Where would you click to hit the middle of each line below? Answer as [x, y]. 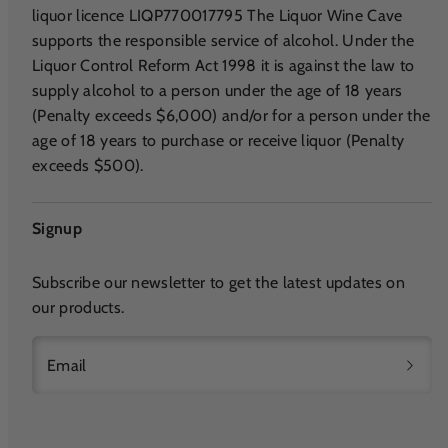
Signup [57, 229]
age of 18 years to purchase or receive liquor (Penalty [218, 141]
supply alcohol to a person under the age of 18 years [217, 91]
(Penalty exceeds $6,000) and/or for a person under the [231, 116]
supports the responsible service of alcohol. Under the [223, 41]
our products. [78, 307]
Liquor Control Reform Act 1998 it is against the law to [223, 66]
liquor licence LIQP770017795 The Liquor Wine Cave [217, 16]
